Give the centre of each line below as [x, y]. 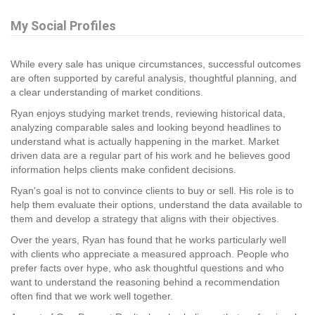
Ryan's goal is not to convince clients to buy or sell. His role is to [152, 190]
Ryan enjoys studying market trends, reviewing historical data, [148, 113]
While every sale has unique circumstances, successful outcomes [156, 64]
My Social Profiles [63, 25]
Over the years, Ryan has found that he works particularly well [148, 239]
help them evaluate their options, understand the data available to [156, 204]
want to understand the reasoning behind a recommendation [145, 282]
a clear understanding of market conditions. [107, 92]
